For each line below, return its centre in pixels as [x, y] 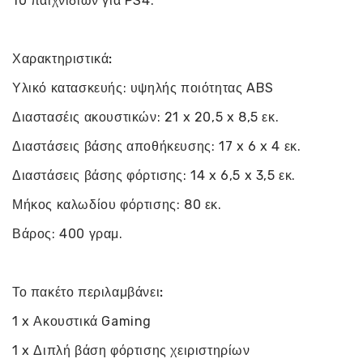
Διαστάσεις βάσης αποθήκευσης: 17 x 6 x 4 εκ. [157, 147]
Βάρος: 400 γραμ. [68, 234]
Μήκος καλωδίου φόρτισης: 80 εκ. [117, 205]
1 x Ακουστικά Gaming [82, 322]
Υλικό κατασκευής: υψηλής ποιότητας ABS [143, 88]
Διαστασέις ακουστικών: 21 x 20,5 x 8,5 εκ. [146, 117]
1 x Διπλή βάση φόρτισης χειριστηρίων [131, 351]
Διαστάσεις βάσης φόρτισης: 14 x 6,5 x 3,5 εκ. [154, 176]
